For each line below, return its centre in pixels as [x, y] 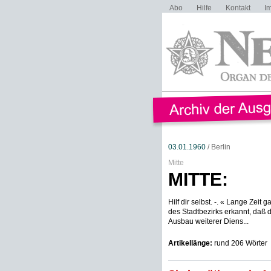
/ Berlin [218, 147]
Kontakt [238, 8]
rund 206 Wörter [240, 243]
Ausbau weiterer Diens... [208, 221]
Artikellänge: [190, 243]
